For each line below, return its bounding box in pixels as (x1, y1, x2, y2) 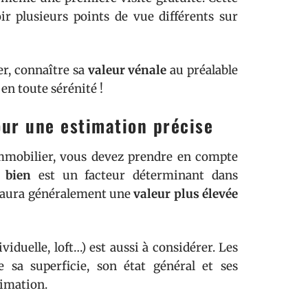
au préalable (166, 63, 239, 78)
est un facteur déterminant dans (30, 168, 239, 183)
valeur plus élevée (133, 186, 239, 201)
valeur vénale (87, 63, 167, 78)
